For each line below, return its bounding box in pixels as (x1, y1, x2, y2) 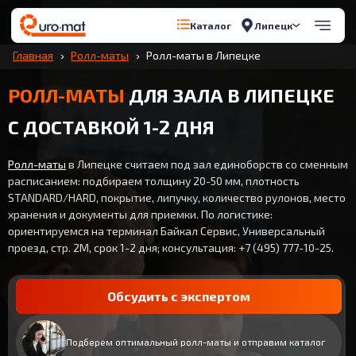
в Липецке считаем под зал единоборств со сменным (66, 157, 348, 171)
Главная (13, 48, 53, 62)
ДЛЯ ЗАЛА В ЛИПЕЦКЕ (125, 83, 335, 106)
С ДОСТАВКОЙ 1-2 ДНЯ (8, 115, 215, 138)
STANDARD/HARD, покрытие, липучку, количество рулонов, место (8, 191, 346, 204)
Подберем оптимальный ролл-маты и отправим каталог (66, 336, 326, 347)
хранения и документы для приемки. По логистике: (8, 207, 273, 221)
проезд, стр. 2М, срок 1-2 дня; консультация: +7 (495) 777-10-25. (8, 241, 334, 254)
